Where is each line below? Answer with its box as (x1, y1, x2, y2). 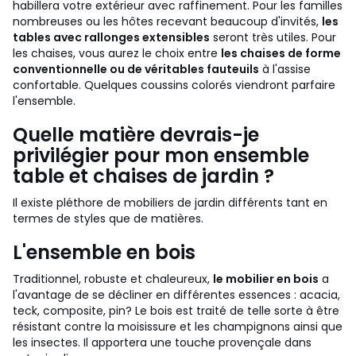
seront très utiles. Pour (210, 29, 336, 45)
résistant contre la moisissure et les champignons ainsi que (13, 319, 342, 335)
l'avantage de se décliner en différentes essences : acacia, (13, 287, 340, 303)
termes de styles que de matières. (13, 211, 203, 226)
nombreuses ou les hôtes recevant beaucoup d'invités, (13, 14, 322, 29)
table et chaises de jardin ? (13, 163, 274, 189)
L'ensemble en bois (13, 239, 195, 265)
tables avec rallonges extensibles (13, 29, 210, 45)
